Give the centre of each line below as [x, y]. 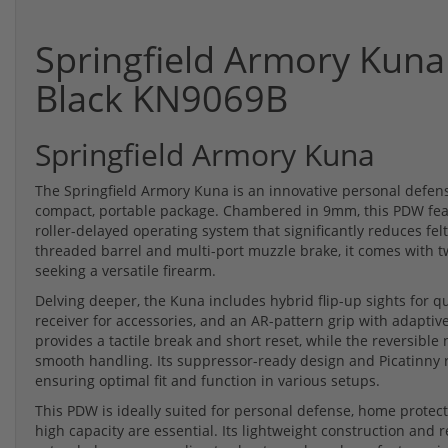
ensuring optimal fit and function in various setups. [207, 380]
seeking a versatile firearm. [125, 270]
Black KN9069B [161, 98]
